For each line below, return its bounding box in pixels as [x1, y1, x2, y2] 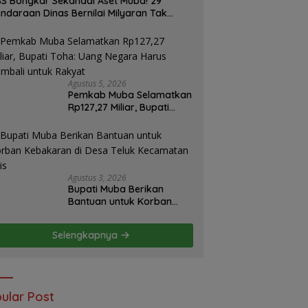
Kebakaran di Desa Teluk [68, 208, 184, 221]
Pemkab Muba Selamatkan [68, 89, 192, 102]
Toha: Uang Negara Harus [68, 113, 188, 126]
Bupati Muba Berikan [68, 183, 164, 196]
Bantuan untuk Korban [68, 195, 173, 208]
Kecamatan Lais [68, 220, 142, 233]
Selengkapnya [52, 229, 121, 242]
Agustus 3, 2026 [68, 172, 127, 184]
